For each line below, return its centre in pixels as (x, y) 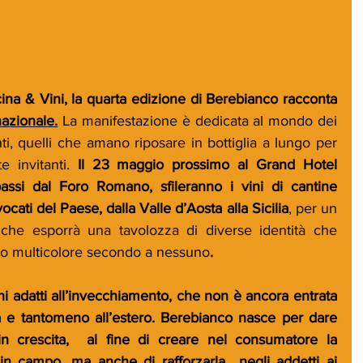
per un (316, 208)
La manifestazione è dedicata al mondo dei (200, 120)
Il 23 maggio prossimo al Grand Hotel (207, 164)
